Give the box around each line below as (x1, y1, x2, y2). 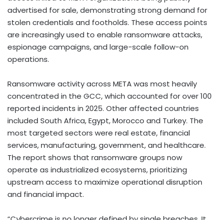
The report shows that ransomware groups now (7, 152, 182, 163)
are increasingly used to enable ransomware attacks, (7, 29, 202, 40)
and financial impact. (7, 189, 84, 200)
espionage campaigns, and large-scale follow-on (7, 42, 189, 53)
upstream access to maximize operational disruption (7, 177, 202, 188)
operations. (7, 54, 49, 65)
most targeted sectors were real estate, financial (7, 128, 190, 138)
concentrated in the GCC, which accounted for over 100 (7, 91, 212, 102)
